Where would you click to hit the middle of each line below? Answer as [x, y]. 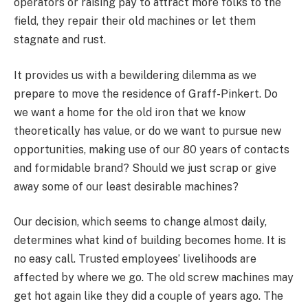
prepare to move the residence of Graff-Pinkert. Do [146, 93]
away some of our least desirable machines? [126, 186]
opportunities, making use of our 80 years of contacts [152, 149]
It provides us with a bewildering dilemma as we [135, 75]
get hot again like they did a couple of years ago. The [148, 296]
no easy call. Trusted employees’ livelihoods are [135, 259]
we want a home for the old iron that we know [130, 112]
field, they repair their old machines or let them [135, 21]
